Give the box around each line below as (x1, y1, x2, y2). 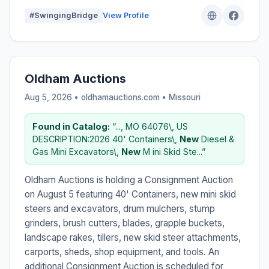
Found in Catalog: (32, 121, 110, 131)
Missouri (169, 92, 201, 102)
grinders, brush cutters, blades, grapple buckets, (25, 217, 225, 229)
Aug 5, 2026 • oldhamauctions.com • (25, 92, 169, 102)
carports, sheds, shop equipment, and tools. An (25, 246, 219, 258)
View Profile (103, 10, 149, 20)
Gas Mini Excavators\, (32, 146, 121, 157)
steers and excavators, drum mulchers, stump (25, 202, 215, 214)
